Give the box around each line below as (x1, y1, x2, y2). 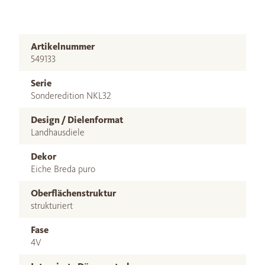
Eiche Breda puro (31, 163, 95, 174)
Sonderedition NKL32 (31, 89, 111, 101)
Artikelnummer (31, 40, 95, 52)
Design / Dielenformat (31, 114, 123, 125)
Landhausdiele (31, 126, 85, 138)
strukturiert (31, 199, 73, 211)
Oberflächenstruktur (31, 187, 116, 199)
